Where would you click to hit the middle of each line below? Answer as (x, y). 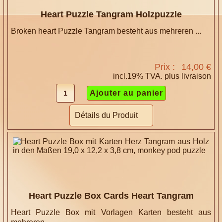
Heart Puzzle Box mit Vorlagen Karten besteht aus (111, 213)
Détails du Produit (106, 115)
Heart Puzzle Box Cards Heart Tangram (111, 196)
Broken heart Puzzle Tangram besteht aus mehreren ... (106, 31)
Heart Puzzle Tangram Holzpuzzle (111, 14)
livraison (196, 76)
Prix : (166, 67)
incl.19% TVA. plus (147, 76)
